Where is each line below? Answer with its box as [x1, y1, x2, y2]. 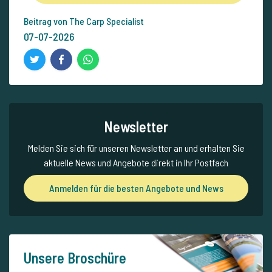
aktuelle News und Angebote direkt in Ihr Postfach [44, 157, 228, 169]
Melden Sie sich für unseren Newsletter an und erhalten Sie [27, 142, 245, 154]
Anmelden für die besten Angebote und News [49, 182, 223, 194]
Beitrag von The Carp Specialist [24, 15, 144, 27]
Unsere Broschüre [24, 249, 126, 267]
